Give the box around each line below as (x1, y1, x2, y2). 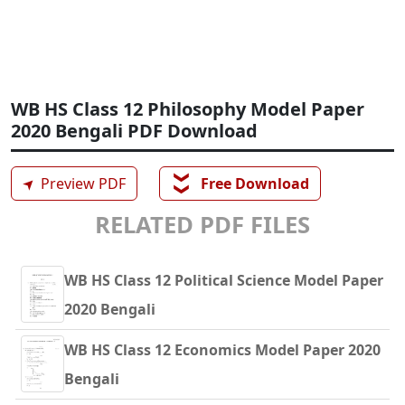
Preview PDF (37, 173, 126, 193)
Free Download (197, 173, 309, 193)
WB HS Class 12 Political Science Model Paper (64, 269, 383, 290)
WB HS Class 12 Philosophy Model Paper (11, 96, 364, 121)
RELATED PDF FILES (95, 208, 310, 240)
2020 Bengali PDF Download (11, 118, 258, 143)
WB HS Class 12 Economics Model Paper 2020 (64, 339, 381, 360)
